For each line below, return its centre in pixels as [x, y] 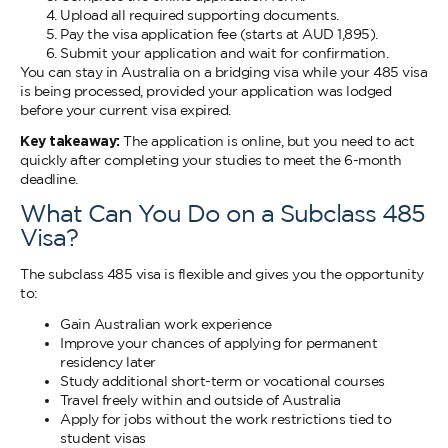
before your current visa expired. [125, 110]
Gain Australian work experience [166, 324]
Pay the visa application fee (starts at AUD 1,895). [219, 34]
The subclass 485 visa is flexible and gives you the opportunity [222, 274]
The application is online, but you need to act [266, 141]
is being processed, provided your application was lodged [205, 91]
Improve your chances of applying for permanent [218, 343]
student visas [103, 438]
